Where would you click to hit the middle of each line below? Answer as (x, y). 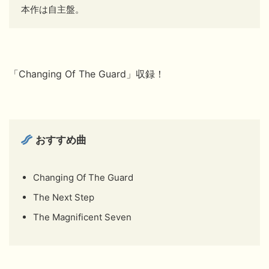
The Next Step (64, 198)
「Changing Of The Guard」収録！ (87, 74)
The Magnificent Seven (82, 217)
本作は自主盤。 (53, 10)
